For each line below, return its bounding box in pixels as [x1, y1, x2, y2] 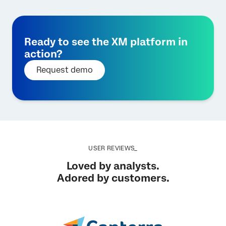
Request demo [36, 65, 93, 75]
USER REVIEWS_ [88, 144, 138, 152]
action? [24, 47, 63, 60]
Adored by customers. [56, 172, 169, 184]
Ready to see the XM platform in [24, 35, 188, 48]
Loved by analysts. [67, 159, 159, 172]
